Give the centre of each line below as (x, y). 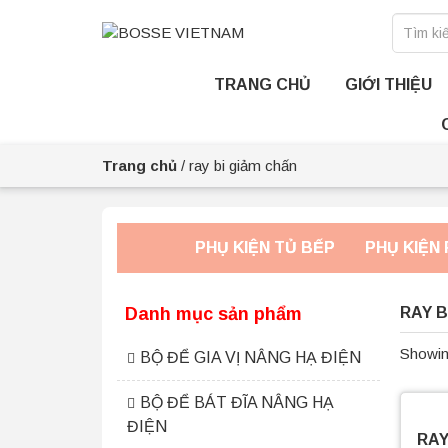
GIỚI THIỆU (388, 84)
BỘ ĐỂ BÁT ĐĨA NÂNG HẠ (237, 402)
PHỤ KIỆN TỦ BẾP (264, 247)
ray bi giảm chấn (243, 165)
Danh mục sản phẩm (213, 314)
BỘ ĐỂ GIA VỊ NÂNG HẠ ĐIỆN (250, 357)
